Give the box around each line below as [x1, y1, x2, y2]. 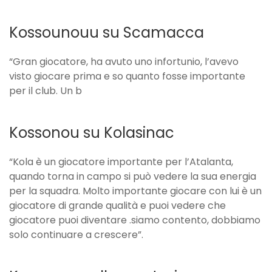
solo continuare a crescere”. [9, 228, 143, 242]
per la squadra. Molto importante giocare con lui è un [9, 184, 262, 199]
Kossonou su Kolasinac [9, 123, 174, 143]
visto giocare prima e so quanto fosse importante [9, 69, 245, 84]
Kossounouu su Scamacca [9, 22, 204, 43]
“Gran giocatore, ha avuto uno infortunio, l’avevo [9, 55, 239, 69]
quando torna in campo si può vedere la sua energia [9, 169, 256, 184]
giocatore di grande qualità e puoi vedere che [9, 199, 226, 213]
